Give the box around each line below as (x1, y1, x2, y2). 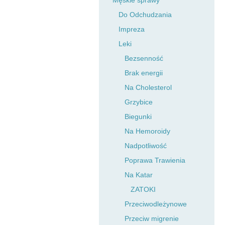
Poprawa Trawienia (125, 156, 185, 164)
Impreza (119, 25, 145, 33)
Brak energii (125, 69, 163, 77)
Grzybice (125, 98, 153, 106)
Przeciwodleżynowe (125, 200, 187, 208)
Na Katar (125, 171, 153, 179)
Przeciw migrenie (125, 214, 179, 222)
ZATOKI (131, 185, 156, 193)
